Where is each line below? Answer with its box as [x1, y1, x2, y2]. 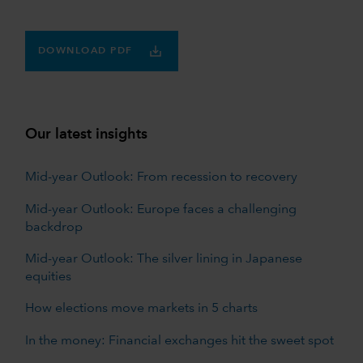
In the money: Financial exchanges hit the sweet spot [230, 334, 334, 348]
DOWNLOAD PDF [37, 45, 133, 56]
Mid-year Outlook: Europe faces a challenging [24, 203, 297, 216]
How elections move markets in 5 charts [24, 301, 258, 315]
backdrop [24, 220, 83, 234]
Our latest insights [24, 126, 147, 142]
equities [24, 270, 71, 284]
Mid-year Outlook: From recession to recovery [24, 170, 297, 184]
